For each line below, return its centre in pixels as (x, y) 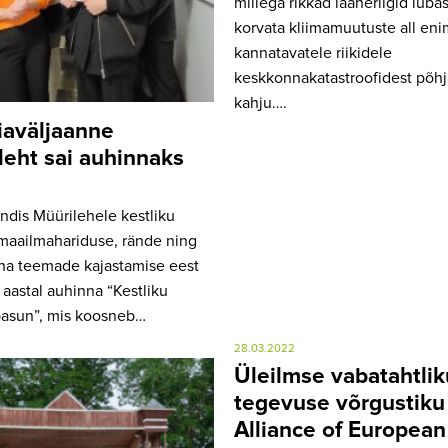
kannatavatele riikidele (313, 53)
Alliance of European (340, 431)
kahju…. (260, 103)
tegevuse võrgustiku (339, 404)
